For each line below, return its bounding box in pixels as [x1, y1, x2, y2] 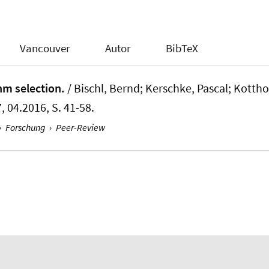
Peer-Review [55, 121, 105, 134]
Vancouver [20, 40, 71, 55]
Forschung [5, 121, 46, 134]
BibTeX [165, 40, 198, 55]
